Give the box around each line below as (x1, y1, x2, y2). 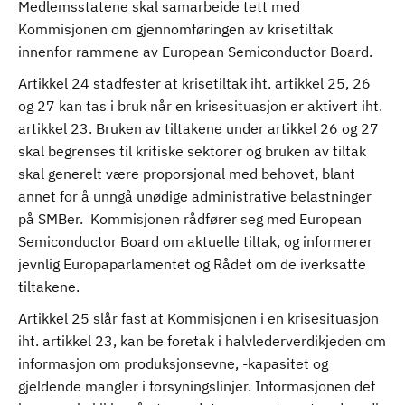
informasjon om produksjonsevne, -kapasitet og (18, 354, 328, 372)
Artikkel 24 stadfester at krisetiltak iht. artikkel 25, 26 (18, 74, 371, 92)
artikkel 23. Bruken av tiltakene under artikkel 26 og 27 (18, 119, 379, 137)
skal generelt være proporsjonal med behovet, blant (18, 165, 355, 183)
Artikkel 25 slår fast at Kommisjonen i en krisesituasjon (18, 309, 379, 327)
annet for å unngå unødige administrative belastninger (18, 187, 372, 205)
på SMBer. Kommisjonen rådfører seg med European (18, 210, 362, 228)
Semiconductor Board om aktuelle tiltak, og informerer (18, 232, 372, 250)
